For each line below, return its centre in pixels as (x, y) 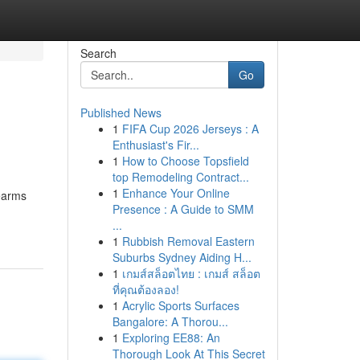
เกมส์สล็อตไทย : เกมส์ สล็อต (191, 273)
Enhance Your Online (176, 193)
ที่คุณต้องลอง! (145, 289)
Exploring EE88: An (171, 337)
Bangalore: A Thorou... (170, 321)
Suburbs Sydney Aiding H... (182, 257)
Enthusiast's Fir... (155, 145)
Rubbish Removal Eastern (188, 241)
